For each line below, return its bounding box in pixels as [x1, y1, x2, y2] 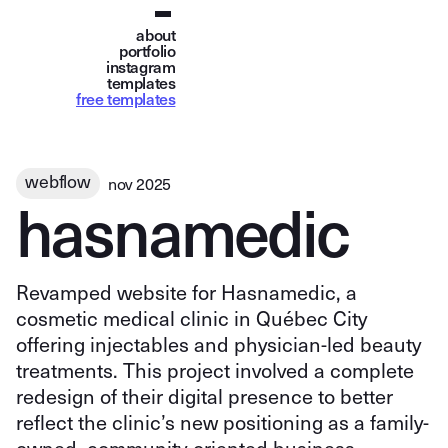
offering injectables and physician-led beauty [16, 330, 421, 359]
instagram [106, 54, 176, 78]
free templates [76, 86, 176, 110]
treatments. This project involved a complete [16, 356, 414, 385]
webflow [24, 169, 92, 194]
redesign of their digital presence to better [16, 382, 393, 411]
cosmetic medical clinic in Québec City [16, 304, 367, 333]
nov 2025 [107, 172, 171, 194]
